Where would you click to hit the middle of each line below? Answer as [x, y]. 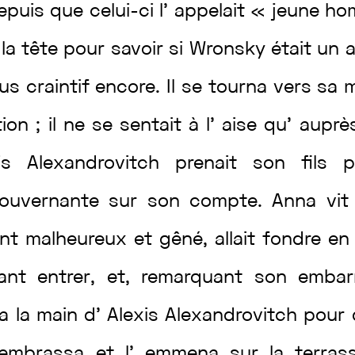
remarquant [198, 278]
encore [126, 88]
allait [239, 240]
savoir [140, 50]
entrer [64, 278]
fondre [296, 240]
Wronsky [230, 50]
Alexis [136, 316]
